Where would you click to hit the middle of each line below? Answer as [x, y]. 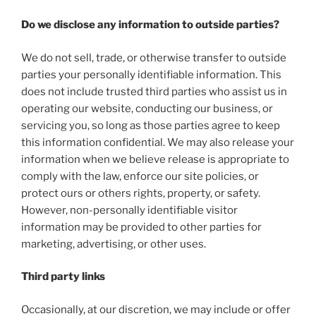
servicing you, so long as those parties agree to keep [151, 125]
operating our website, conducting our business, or [147, 108]
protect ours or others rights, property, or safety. [141, 193]
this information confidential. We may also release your [158, 142]
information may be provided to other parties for [141, 227]
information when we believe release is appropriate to [155, 159]
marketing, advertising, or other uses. [114, 244]
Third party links [63, 277]
